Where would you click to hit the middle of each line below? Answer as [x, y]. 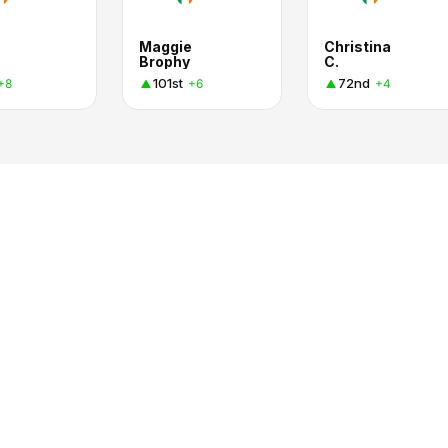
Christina [357, 46]
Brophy [164, 61]
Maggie [165, 46]
